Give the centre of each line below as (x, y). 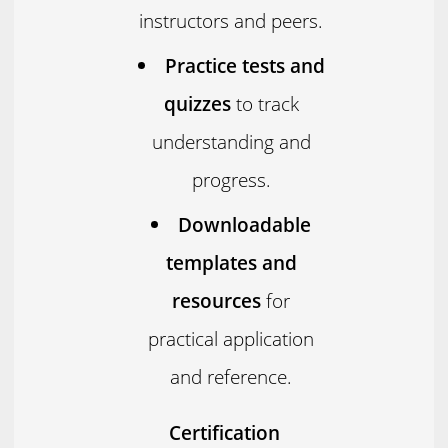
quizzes (197, 103)
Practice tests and (244, 65)
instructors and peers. (231, 20)
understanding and (231, 141)
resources (217, 300)
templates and (231, 262)
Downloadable (245, 224)
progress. (231, 179)
